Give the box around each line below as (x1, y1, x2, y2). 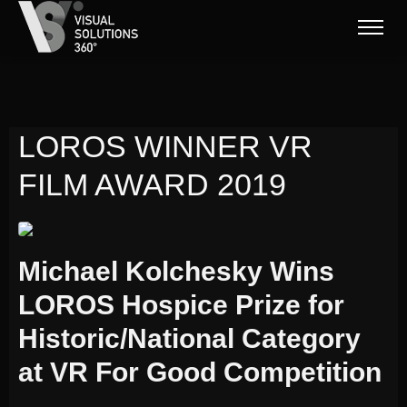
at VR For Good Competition (18, 357, 382, 387)
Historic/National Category (18, 323, 361, 353)
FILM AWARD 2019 (18, 167, 286, 202)
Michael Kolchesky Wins (18, 256, 334, 286)
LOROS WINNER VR (18, 129, 313, 164)
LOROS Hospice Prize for (18, 290, 344, 320)
